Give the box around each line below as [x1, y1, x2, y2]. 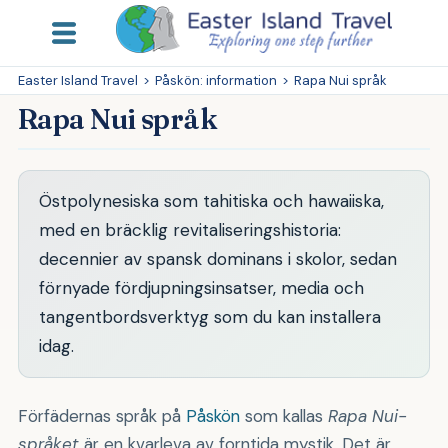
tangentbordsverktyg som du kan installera [38, 305, 381, 328]
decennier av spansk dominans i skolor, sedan [38, 247, 397, 270]
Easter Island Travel [17, 71, 138, 89]
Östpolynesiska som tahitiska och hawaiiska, [38, 189, 384, 212]
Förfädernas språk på [17, 404, 186, 427]
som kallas [239, 404, 328, 427]
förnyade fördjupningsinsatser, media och [38, 276, 364, 299]
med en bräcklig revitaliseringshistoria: [38, 218, 341, 241]
